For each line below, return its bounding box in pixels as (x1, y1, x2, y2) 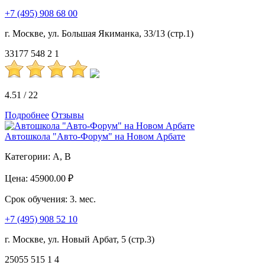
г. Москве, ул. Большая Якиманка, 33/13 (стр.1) (5, 28, 193, 38)
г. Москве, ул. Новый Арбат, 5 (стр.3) (5, 234, 154, 244)
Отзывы (51, 109, 84, 120)
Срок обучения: (5, 193, 70, 204)
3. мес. (70, 193, 96, 204)
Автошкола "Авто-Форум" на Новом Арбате (5, 131, 185, 141)
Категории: (5, 151, 53, 161)
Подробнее (5, 109, 49, 120)
